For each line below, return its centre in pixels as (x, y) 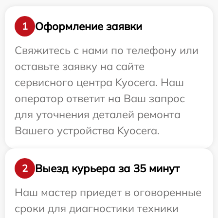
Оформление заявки (89, 26)
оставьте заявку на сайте (80, 66)
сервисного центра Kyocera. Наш (99, 82)
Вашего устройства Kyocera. (87, 130)
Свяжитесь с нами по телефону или (107, 50)
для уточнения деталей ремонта (98, 114)
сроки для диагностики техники (97, 208)
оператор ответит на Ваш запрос (100, 98)
